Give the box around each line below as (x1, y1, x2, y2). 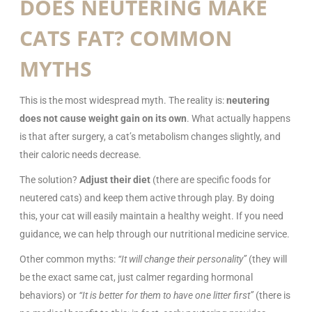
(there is (253, 289, 290, 301)
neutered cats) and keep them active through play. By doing (19, 192, 274, 203)
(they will (247, 253, 287, 265)
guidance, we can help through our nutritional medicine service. (19, 228, 290, 240)
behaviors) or (19, 289, 79, 301)
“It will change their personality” (118, 253, 247, 265)
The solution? (19, 173, 79, 185)
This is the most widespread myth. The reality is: (19, 94, 226, 106)
